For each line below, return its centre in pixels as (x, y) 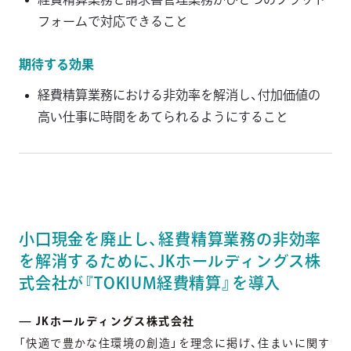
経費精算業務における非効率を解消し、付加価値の (179, 95)
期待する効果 (56, 65)
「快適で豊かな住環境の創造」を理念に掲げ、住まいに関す (175, 344)
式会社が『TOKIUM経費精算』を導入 (150, 283)
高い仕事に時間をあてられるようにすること (163, 117)
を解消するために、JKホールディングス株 (170, 261)
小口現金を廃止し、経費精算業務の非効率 (170, 239)
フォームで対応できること (113, 22)
